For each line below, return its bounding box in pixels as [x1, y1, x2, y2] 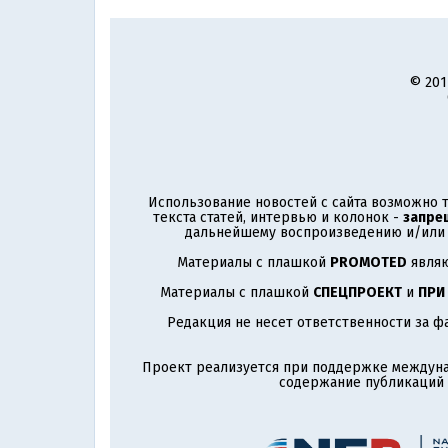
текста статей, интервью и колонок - [152, 209, 403, 226]
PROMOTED [330, 254, 407, 271]
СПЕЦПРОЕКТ [312, 284, 402, 301]
